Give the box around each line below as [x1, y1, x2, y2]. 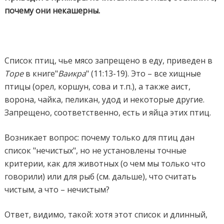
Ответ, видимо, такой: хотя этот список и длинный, [4, 208, 208, 220]
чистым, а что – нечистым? [4, 183, 110, 195]
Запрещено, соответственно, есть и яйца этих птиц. [4, 106, 211, 118]
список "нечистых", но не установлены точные [4, 144, 187, 156]
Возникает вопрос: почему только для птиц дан [4, 131, 195, 143]
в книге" [23, 67, 58, 79]
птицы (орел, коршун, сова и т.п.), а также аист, [4, 80, 191, 92]
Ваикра [58, 67, 86, 79]
